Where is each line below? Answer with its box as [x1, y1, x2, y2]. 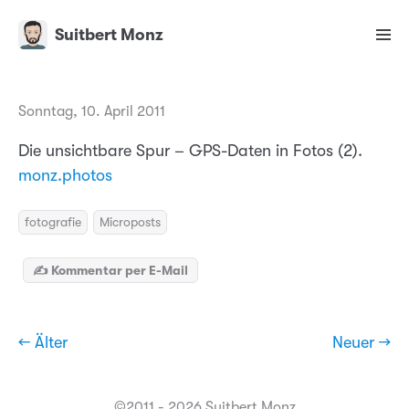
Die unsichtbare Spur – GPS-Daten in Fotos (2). [18, 142, 362, 161]
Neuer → [332, 333, 391, 352]
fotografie [25, 215, 81, 230]
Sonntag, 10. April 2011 [18, 103, 165, 121]
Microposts [100, 215, 161, 230]
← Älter [18, 333, 68, 352]
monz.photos [18, 166, 112, 185]
